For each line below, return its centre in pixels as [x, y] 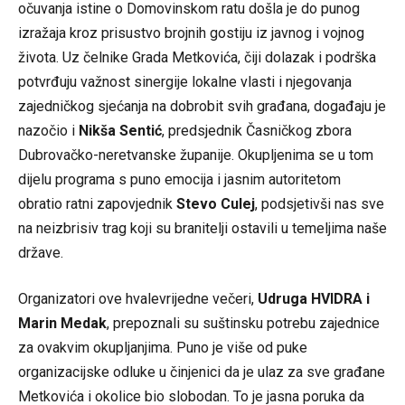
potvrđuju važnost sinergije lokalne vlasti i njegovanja [185, 81]
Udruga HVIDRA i [314, 298]
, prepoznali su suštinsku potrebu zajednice [243, 323]
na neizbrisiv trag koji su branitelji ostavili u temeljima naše [202, 228]
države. [41, 252]
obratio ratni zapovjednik [97, 203]
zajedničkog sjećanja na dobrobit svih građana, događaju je [202, 106]
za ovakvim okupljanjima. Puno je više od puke [163, 347]
